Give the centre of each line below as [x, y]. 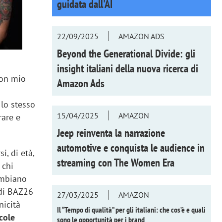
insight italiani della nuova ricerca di [127, 68]
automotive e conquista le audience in [131, 147]
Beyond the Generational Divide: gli [126, 53]
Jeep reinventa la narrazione [111, 133]
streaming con [85, 162]
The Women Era [144, 162]
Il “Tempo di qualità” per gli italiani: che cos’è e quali [131, 209]
